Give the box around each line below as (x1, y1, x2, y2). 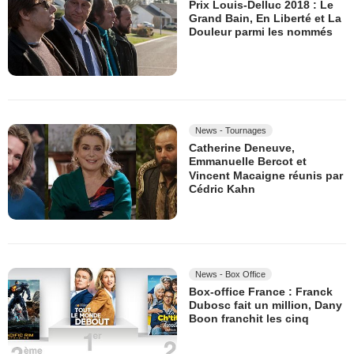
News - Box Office (195, 269, 265, 279)
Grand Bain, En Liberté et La (189, 12, 341, 25)
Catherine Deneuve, (189, 141, 295, 155)
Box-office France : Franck (189, 284, 333, 298)
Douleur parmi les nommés (189, 25, 333, 39)
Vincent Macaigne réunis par (189, 169, 343, 183)
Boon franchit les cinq (189, 312, 309, 326)
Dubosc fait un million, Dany (189, 299, 342, 312)
